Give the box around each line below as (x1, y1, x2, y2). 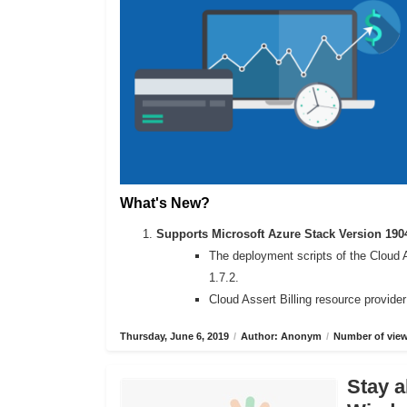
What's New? (120, 195, 210, 212)
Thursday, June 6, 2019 (120, 331, 229, 342)
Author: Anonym (241, 331, 322, 342)
